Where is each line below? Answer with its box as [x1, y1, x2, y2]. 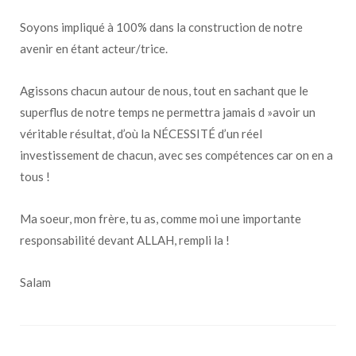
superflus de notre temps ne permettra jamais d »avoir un [20, 104, 315, 119]
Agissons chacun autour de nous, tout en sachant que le [20, 83, 308, 98]
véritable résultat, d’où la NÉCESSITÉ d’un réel [20, 126, 262, 141]
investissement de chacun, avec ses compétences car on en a [20, 147, 333, 162]
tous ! [20, 168, 50, 184]
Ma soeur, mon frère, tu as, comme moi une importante [20, 211, 301, 226]
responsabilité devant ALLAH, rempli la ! [20, 232, 230, 247]
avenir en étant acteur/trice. [20, 41, 168, 56]
